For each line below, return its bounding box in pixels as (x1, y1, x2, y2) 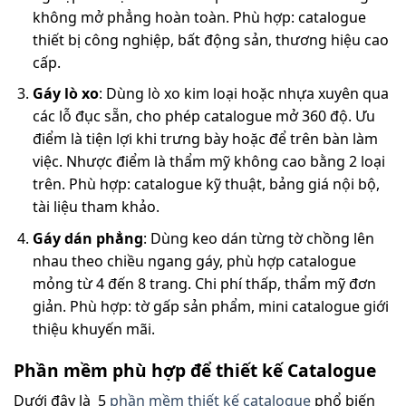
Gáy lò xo (32, 83, 99, 104)
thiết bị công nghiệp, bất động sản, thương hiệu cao (32, 29, 389, 50)
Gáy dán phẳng (32, 227, 143, 248)
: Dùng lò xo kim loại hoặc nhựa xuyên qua (98, 83, 389, 104)
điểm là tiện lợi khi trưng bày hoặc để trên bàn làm (32, 129, 378, 150)
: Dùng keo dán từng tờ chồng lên (142, 227, 374, 248)
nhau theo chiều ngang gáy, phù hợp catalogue (32, 250, 356, 271)
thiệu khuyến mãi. (32, 318, 155, 339)
